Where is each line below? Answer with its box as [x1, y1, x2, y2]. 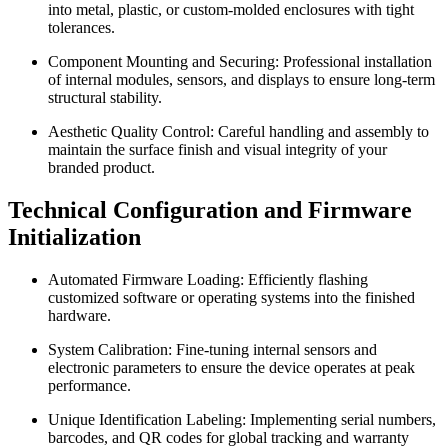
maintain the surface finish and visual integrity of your [48, 140, 387, 158]
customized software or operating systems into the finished [48, 288, 415, 306]
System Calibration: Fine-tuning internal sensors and [48, 340, 377, 358]
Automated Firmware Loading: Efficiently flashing [48, 270, 368, 288]
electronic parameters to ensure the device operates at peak [48, 358, 415, 376]
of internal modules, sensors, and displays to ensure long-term [48, 70, 435, 88]
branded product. [48, 158, 155, 176]
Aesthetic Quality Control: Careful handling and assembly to [48, 122, 429, 140]
